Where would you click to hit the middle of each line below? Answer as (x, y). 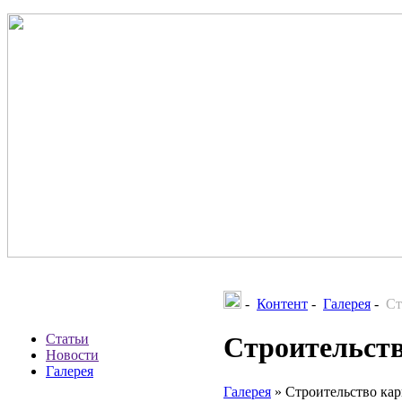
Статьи (67, 339)
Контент (282, 304)
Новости (72, 355)
